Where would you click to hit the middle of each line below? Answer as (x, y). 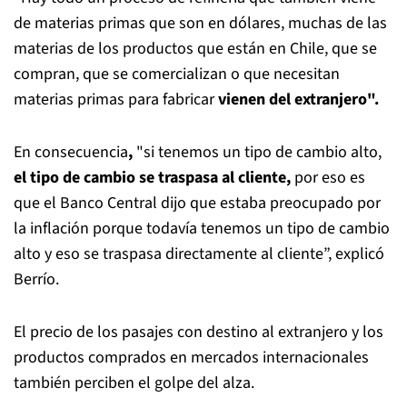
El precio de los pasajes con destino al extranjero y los (199, 332)
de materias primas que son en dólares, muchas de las (200, 23)
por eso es (328, 178)
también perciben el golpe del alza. (134, 383)
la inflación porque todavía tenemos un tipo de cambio (202, 228)
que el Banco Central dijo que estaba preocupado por (197, 203)
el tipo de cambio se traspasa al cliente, (152, 178)
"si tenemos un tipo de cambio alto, (259, 152)
